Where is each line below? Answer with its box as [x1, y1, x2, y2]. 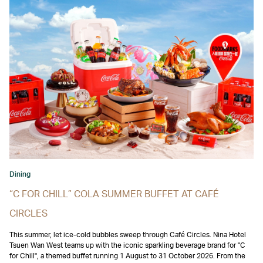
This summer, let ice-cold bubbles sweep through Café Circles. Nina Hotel [9, 231, 246, 239]
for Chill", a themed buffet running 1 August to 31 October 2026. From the [9, 252, 245, 260]
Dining [9, 171, 31, 178]
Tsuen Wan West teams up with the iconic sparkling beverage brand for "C [9, 242, 245, 249]
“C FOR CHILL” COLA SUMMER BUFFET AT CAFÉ [9, 190, 219, 200]
